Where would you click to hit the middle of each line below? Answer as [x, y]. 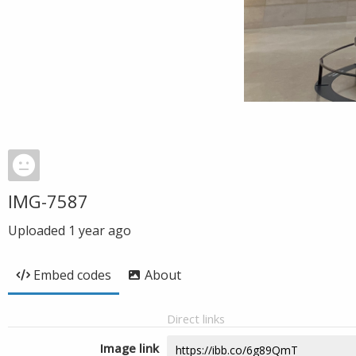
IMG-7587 [48, 201]
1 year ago [100, 230]
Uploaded [38, 230]
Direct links [196, 319]
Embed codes [72, 275]
